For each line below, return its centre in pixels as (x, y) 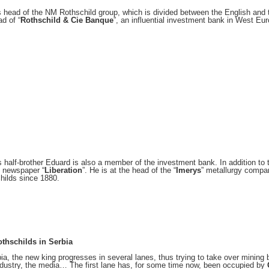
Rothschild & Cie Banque (67, 20)
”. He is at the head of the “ (129, 171)
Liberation (63, 171)
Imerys (189, 171)
